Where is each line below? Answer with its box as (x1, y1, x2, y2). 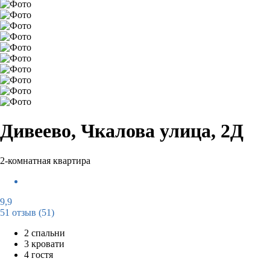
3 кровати (24, 238, 64, 249)
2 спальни (24, 227, 65, 238)
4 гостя (24, 249, 53, 260)
